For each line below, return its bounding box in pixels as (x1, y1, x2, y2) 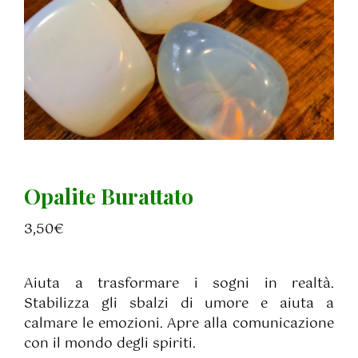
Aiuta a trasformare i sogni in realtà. (24, 272, 334, 295)
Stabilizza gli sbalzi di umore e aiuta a (24, 292, 334, 315)
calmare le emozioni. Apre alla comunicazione (24, 312, 334, 335)
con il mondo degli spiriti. (24, 332, 196, 355)
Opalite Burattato (24, 181, 193, 210)
